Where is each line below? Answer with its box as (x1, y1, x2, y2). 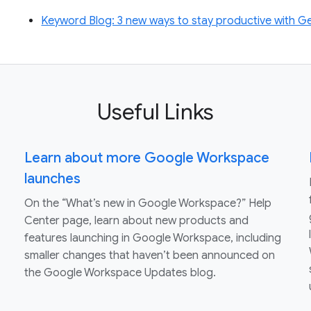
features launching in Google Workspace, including (24, 231, 281, 246)
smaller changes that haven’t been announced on (24, 249, 275, 263)
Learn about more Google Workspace (24, 149, 269, 167)
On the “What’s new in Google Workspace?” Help (24, 196, 271, 211)
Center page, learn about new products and (24, 214, 249, 228)
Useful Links (97, 98, 214, 126)
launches (24, 170, 81, 188)
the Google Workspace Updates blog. (24, 266, 216, 280)
